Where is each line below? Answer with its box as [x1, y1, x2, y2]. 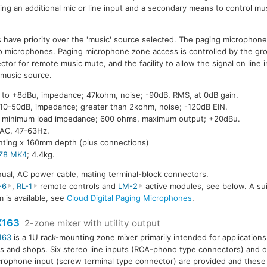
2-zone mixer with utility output [24, 217, 160, 229]
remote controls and [37, 181, 118, 191]
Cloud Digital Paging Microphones [67, 193, 193, 203]
